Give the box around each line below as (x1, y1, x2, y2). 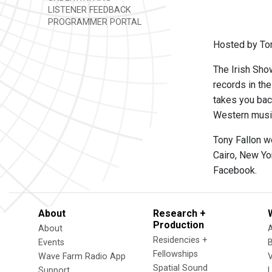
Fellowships (153, 249, 198, 259)
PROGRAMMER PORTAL (46, 17, 141, 27)
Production (153, 219, 204, 231)
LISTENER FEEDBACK (46, 5, 131, 15)
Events (38, 237, 64, 248)
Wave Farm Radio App (38, 251, 126, 262)
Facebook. (213, 165, 257, 176)
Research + (153, 208, 206, 219)
